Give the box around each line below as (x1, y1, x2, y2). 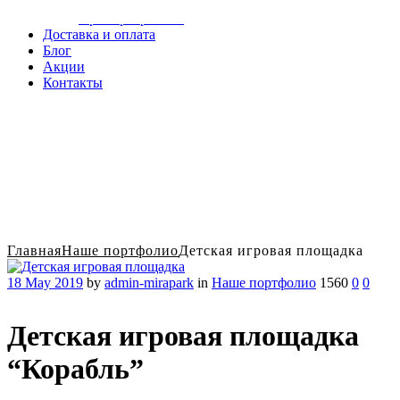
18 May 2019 (7, 275, 83, 290)
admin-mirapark (104, 275, 194, 290)
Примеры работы (79, 11, 184, 26)
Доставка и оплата (43, 27, 155, 42)
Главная (7, 243, 62, 258)
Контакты (43, 75, 103, 90)
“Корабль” (7, 353, 144, 385)
